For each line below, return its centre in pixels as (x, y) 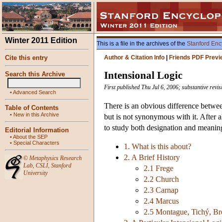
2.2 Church (161, 179)
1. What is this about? (158, 147)
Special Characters (36, 143)
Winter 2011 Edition (41, 40)
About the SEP (30, 137)
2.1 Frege (159, 168)
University (35, 173)
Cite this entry (26, 58)
